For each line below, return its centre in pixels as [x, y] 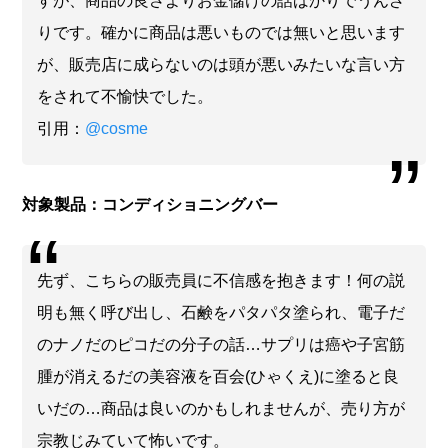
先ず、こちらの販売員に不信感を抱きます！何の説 [221, 280]
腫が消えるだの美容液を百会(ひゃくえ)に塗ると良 [218, 376]
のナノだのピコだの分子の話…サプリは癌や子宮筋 [221, 344]
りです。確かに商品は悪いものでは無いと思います [221, 32]
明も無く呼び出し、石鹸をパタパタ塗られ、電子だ [221, 312]
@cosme [117, 128]
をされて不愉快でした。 [125, 96]
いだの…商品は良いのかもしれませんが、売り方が [221, 408]
